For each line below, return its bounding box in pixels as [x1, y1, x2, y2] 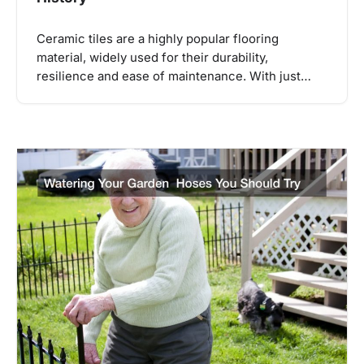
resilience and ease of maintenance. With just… [37, 69, 311, 84]
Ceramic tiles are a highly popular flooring [37, 32, 279, 47]
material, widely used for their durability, [37, 50, 268, 66]
